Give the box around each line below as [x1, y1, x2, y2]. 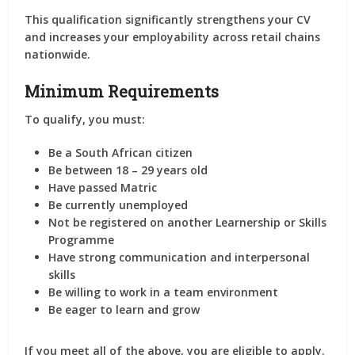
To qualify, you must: [25, 112, 146, 127]
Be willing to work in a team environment [48, 284, 279, 300]
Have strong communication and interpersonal [48, 250, 311, 265]
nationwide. [25, 47, 91, 62]
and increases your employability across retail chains [25, 29, 321, 44]
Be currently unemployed [48, 197, 189, 212]
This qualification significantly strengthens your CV [25, 12, 311, 27]
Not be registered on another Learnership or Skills [48, 215, 327, 230]
